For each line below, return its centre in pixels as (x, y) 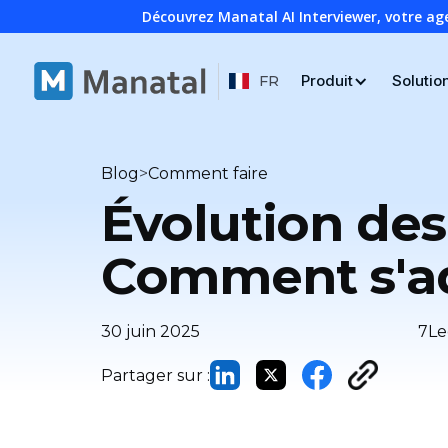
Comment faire (207, 173)
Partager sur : (155, 375)
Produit (326, 80)
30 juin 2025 (150, 331)
